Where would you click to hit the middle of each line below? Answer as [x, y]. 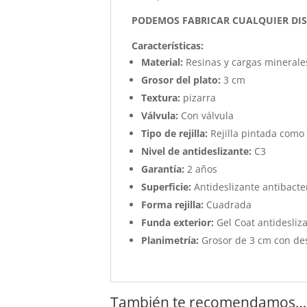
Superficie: [167, 186]
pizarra [198, 97]
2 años [201, 169]
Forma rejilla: [173, 204]
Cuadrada [228, 204]
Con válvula [206, 115]
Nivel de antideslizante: [197, 151]
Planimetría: [170, 240]
